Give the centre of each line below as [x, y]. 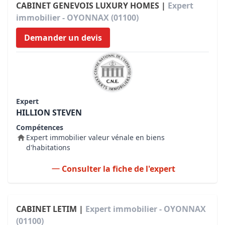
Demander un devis [63, 38]
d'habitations [48, 147]
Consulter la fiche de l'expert [119, 169]
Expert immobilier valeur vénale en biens [95, 137]
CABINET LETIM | [51, 209]
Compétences [40, 127]
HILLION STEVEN [49, 113]
